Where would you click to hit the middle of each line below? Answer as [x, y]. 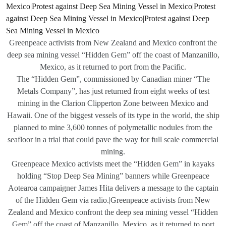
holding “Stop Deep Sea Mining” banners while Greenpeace [113, 176]
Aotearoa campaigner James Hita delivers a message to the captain [113, 188]
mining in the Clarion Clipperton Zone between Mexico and [113, 103]
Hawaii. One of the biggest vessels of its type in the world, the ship [113, 115]
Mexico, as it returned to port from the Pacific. [113, 67]
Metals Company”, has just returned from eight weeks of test [113, 91]
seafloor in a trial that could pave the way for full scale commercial [113, 139]
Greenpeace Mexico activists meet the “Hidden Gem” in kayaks [113, 163]
